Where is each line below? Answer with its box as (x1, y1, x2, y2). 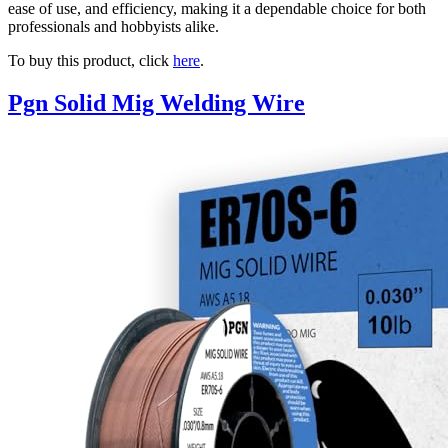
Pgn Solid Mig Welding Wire (8, 90, 305, 117)
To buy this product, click (8, 52, 173, 70)
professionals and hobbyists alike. (8, 18, 219, 36)
